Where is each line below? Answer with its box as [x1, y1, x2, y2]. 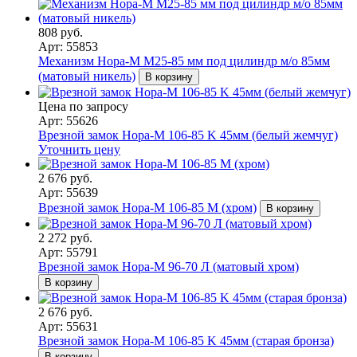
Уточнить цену [38, 142, 120, 156]
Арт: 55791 [38, 245, 98, 259]
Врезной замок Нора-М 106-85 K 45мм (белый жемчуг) [38, 127, 338, 142]
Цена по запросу [38, 99, 128, 113]
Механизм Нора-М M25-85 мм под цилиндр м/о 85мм [38, 53, 330, 68]
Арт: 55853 [38, 39, 98, 53]
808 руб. [38, 25, 83, 39]
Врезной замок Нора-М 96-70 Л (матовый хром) [38, 259, 299, 273]
